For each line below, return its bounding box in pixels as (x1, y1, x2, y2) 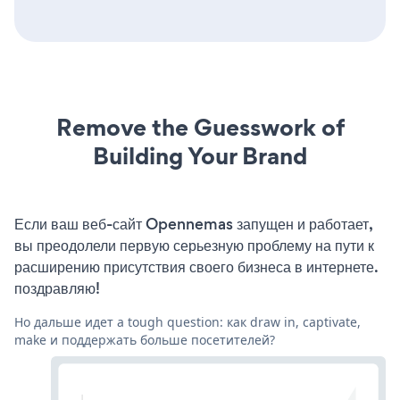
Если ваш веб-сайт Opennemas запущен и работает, (14, 212, 372, 235)
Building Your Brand (93, 138, 307, 172)
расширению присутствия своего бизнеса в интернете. (14, 255, 378, 278)
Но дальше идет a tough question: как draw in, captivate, (14, 312, 361, 330)
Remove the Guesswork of (55, 110, 345, 144)
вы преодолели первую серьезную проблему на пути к (14, 234, 374, 256)
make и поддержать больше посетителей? (14, 330, 275, 348)
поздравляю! (14, 277, 100, 299)
